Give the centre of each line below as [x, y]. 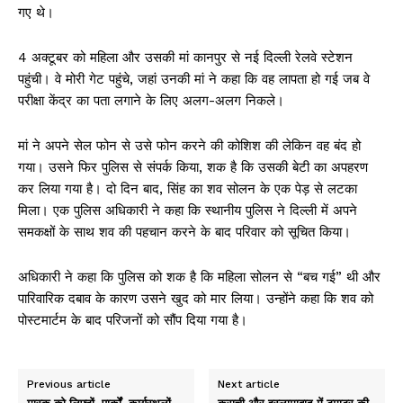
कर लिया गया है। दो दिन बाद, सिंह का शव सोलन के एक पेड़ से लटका [188, 188]
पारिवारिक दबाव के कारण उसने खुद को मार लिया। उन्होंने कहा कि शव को [196, 298]
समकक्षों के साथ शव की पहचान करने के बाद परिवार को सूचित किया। [184, 232]
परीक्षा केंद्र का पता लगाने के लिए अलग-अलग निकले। [151, 100]
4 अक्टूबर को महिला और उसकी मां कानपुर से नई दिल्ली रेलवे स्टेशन [185, 57]
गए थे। [36, 12]
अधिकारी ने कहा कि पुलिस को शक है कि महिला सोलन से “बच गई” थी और [199, 277]
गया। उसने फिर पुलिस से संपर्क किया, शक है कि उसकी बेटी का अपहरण [193, 167]
